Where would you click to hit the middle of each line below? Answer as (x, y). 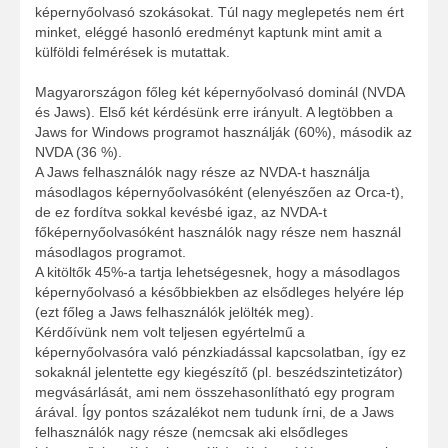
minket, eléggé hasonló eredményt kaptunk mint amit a (208, 32)
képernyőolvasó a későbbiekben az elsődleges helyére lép (219, 292)
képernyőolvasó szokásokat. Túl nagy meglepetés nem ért (219, 12)
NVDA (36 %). (78, 152)
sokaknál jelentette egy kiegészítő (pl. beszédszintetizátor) (219, 372)
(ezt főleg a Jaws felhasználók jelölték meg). (174, 312)
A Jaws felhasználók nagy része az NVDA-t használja (202, 172)
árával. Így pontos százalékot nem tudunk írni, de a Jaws (214, 412)
